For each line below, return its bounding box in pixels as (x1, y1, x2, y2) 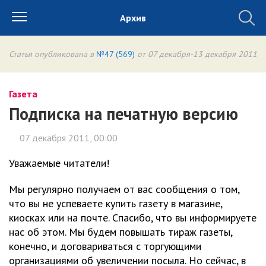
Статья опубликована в (9, 49, 96, 59)
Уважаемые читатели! (9, 156, 109, 170)
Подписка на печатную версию (9, 103, 238, 125)
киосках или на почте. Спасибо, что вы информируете (9, 211, 256, 224)
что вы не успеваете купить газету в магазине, (9, 197, 222, 210)
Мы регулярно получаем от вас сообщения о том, (9, 182, 239, 196)
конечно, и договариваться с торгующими (9, 239, 201, 253)
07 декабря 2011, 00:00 (17, 132, 118, 144)
